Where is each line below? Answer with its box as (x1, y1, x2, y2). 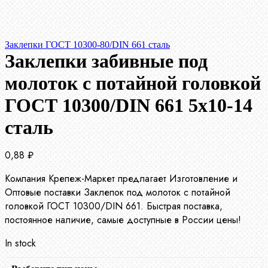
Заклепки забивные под (5, 50, 208, 72)
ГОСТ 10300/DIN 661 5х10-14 (5, 95, 252, 117)
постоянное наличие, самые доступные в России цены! (5, 213, 241, 227)
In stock (5, 236, 36, 251)
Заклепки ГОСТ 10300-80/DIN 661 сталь (5, 39, 170, 50)
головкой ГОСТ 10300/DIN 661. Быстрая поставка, (5, 199, 223, 214)
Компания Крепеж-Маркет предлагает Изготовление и (5, 172, 237, 186)
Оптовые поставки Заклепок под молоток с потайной (5, 185, 230, 200)
